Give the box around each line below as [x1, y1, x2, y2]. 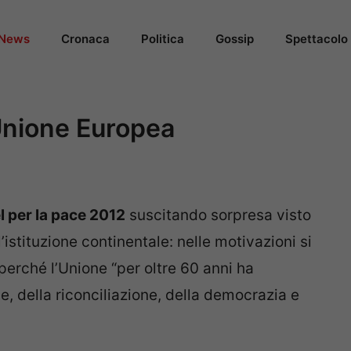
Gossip [215, 31, 254, 46]
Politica [141, 31, 184, 46]
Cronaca [61, 31, 110, 46]
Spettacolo [285, 31, 348, 46]
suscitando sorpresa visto [125, 206, 311, 225]
